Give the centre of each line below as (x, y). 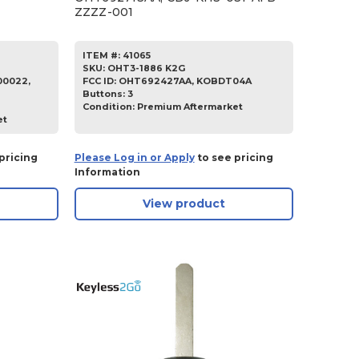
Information (107, 171)
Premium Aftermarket (190, 106)
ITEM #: (101, 55)
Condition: (109, 106)
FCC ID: (100, 81)
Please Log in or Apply (134, 157)
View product (184, 204)
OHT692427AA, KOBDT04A (185, 81)
